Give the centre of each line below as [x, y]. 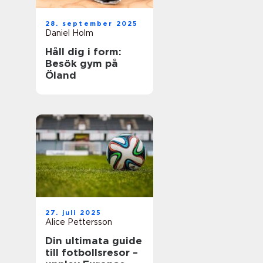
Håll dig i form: [83, 52]
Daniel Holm [69, 33]
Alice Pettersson [79, 222]
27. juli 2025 [74, 213]
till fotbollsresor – [92, 252]
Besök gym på [82, 63]
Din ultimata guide [94, 241]
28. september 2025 [92, 23]
